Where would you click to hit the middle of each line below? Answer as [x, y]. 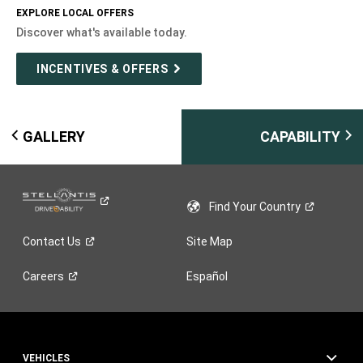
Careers [43, 276]
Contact [45, 241]
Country [280, 206]
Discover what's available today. [102, 32]
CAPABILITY [301, 136]
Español [207, 276]
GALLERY [53, 136]
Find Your [235, 206]
